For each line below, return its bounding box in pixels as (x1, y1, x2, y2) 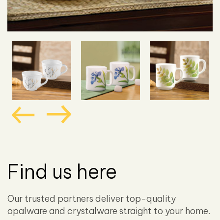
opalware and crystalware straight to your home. (7, 205, 210, 217)
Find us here (7, 159, 117, 185)
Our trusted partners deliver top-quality (7, 193, 176, 205)
